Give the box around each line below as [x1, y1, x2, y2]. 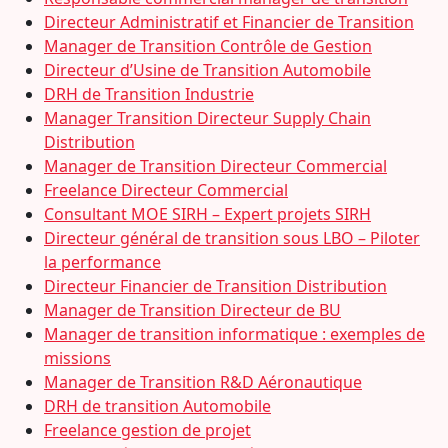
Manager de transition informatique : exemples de [44, 323, 425, 345]
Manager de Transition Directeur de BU [44, 299, 341, 321]
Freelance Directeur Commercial [44, 179, 288, 201]
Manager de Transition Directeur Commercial [44, 155, 387, 177]
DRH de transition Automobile [44, 395, 271, 417]
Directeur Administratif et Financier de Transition [44, 11, 414, 33]
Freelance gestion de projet [44, 419, 251, 441]
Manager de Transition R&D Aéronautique [44, 371, 362, 393]
